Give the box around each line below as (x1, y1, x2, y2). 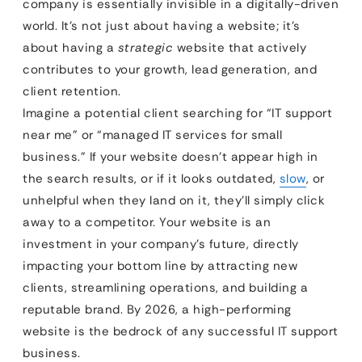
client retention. (23, 83, 121, 99)
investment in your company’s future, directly (23, 236, 299, 252)
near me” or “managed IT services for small (23, 127, 282, 143)
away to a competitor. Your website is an (23, 214, 271, 230)
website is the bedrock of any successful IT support (23, 323, 339, 339)
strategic (117, 40, 173, 56)
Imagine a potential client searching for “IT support (23, 105, 332, 121)
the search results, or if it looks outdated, (23, 170, 280, 187)
